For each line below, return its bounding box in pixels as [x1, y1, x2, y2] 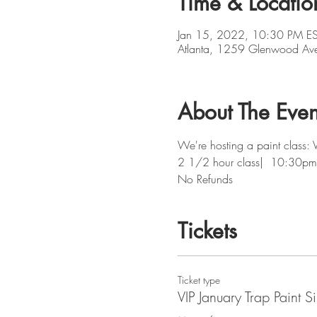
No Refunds [177, 171, 233, 187]
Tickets [177, 217, 237, 245]
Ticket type [177, 273, 220, 287]
